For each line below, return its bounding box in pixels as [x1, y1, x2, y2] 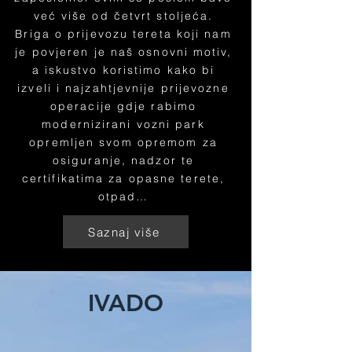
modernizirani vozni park [42, 117, 205, 131]
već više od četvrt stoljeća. [33, 9, 214, 23]
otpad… [97, 189, 149, 203]
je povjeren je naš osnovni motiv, [15, 45, 232, 59]
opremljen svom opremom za [29, 135, 218, 149]
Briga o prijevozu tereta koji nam [15, 27, 232, 41]
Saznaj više [88, 224, 160, 240]
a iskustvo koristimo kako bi [31, 63, 215, 77]
